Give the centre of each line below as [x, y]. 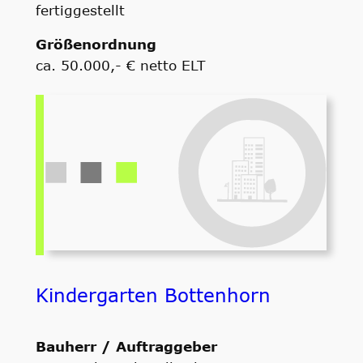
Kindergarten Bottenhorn [153, 295]
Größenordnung [96, 44]
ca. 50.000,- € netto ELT [120, 65]
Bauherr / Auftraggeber [126, 346]
